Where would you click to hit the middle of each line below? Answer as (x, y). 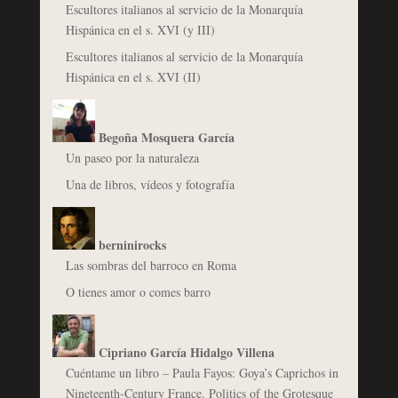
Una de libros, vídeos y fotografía (150, 185)
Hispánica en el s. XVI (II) (133, 77)
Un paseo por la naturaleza (132, 158)
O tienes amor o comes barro (138, 292)
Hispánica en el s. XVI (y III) (140, 30)
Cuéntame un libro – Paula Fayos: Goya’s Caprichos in (202, 373)
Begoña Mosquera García (166, 138)
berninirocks (132, 245)
